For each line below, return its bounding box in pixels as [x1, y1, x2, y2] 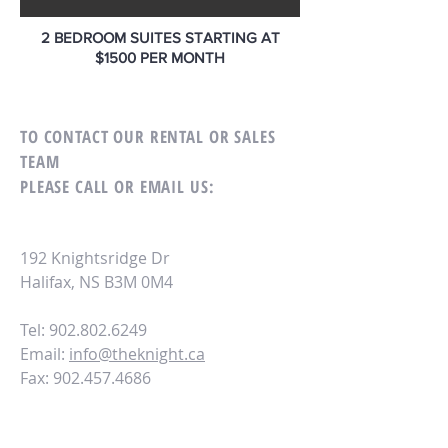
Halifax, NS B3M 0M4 [20, 271, 173, 293]
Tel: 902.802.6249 [20, 319, 147, 341]
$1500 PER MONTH [95, 49, 225, 66]
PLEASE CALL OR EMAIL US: [20, 175, 215, 198]
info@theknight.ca [69, 343, 205, 365]
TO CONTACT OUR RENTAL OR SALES [20, 125, 276, 148]
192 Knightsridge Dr [20, 247, 170, 269]
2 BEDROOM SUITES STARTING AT [40, 29, 280, 46]
